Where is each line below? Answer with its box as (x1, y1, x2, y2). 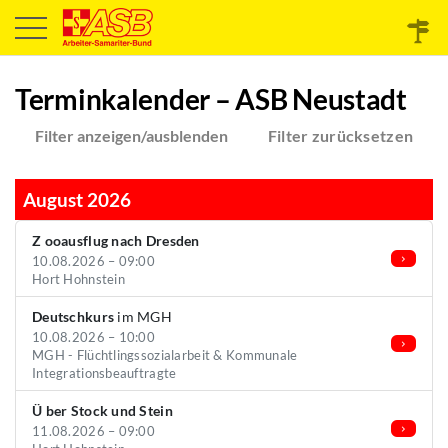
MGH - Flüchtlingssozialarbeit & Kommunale (32, 347, 298, 363)
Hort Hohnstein (32, 271, 125, 287)
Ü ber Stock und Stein (32, 402, 173, 419)
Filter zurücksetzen (267, 126, 414, 145)
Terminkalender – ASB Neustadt (15, 82, 407, 116)
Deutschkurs (32, 308, 115, 325)
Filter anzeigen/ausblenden (34, 126, 228, 145)
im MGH (114, 308, 173, 325)
